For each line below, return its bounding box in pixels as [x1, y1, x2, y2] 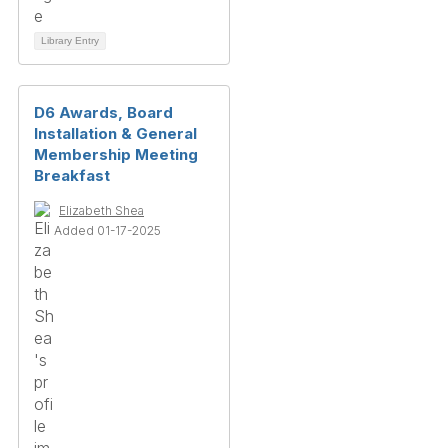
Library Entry [41, 34, 99, 46]
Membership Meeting [34, 144, 198, 164]
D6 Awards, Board [34, 102, 173, 122]
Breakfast [34, 165, 110, 185]
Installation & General [34, 123, 197, 143]
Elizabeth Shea [59, 202, 144, 218]
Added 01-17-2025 [54, 222, 161, 238]
